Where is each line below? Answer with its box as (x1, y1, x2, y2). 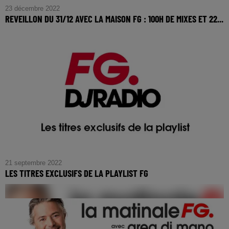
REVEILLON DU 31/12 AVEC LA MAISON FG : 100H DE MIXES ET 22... (5, 13, 223, 25)
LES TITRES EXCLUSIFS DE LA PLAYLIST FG (5, 167, 148, 179)
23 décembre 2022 (5, 5, 60, 12)
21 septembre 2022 (5, 158, 62, 167)
